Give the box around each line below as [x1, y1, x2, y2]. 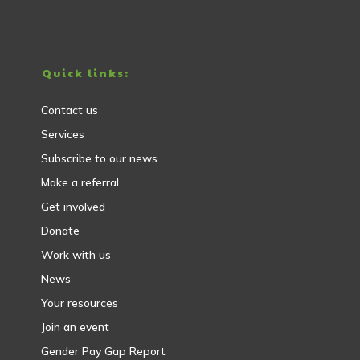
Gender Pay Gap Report [40, 343, 166, 358]
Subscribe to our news [40, 150, 157, 166]
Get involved [40, 198, 105, 214]
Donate [40, 223, 80, 238]
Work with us [40, 247, 111, 262]
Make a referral [40, 174, 119, 190]
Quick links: [41, 63, 129, 80]
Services [40, 126, 84, 141]
